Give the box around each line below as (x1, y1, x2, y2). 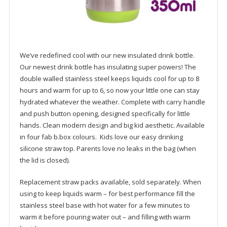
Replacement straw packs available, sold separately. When (19, 177, 201, 186)
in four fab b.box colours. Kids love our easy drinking (19, 132, 183, 141)
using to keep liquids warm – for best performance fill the (19, 188, 195, 198)
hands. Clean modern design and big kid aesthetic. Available (19, 120, 205, 130)
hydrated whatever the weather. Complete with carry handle (19, 97, 205, 106)
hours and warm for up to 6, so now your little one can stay (19, 85, 200, 95)
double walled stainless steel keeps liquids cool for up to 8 (19, 73, 199, 83)
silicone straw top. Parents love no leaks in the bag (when (19, 143, 196, 153)
